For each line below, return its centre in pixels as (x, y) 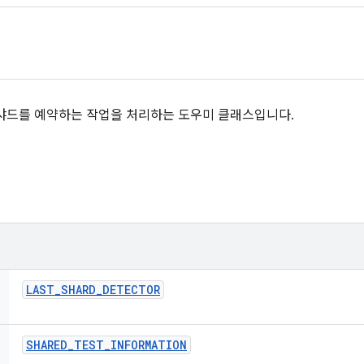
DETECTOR (131, 290)
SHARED (47, 345)
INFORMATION (149, 345)
